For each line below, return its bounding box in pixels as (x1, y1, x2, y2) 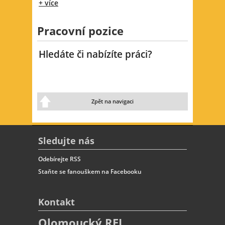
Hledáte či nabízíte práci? (39, 47, 152, 61)
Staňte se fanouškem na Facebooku (38, 167, 142, 176)
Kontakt (38, 195, 75, 208)
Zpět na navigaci (91, 97, 134, 105)
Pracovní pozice (37, 23, 124, 39)
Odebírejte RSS (38, 154, 81, 163)
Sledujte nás (38, 134, 94, 147)
